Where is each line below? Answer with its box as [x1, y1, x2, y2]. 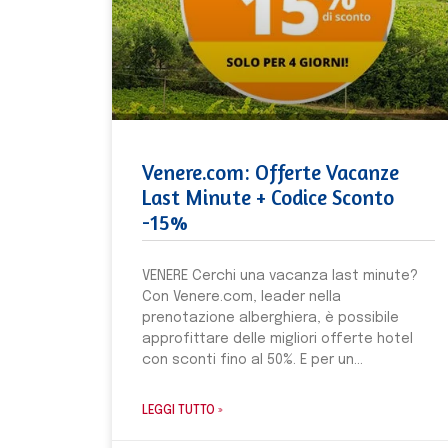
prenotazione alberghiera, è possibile [142, 310, 399, 325]
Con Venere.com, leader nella [142, 289, 341, 304]
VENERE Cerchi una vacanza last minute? [142, 268, 418, 283]
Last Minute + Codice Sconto [142, 184, 394, 210]
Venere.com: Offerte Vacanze [142, 159, 399, 185]
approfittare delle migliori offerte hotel [142, 331, 413, 346]
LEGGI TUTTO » [142, 404, 223, 417]
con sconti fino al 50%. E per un [142, 352, 354, 367]
